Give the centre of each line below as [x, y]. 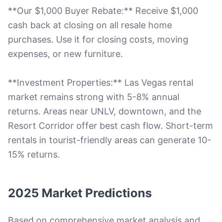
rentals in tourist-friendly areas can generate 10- [110, 140]
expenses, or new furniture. [65, 54]
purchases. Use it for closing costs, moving [98, 39]
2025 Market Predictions [80, 193]
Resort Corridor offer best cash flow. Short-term [111, 126]
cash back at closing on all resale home [90, 25]
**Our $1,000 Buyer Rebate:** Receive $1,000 [103, 11]
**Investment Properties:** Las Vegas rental [101, 83]
